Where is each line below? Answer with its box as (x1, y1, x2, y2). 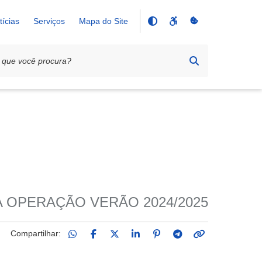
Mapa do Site (79, 16, 128, 26)
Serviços (33, 16, 65, 26)
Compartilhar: (11, 228, 61, 238)
